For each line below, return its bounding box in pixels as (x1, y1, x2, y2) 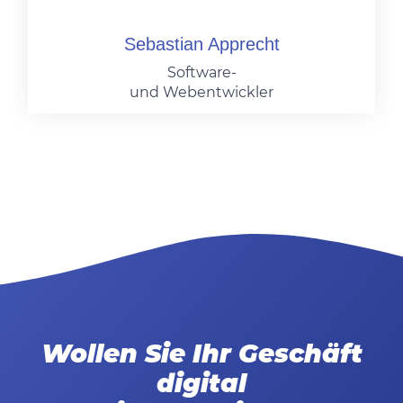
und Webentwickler (130, 83, 273, 101)
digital (157, 368, 246, 399)
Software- (166, 63, 237, 81)
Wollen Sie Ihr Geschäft (40, 338, 363, 370)
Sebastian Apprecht (123, 33, 280, 54)
